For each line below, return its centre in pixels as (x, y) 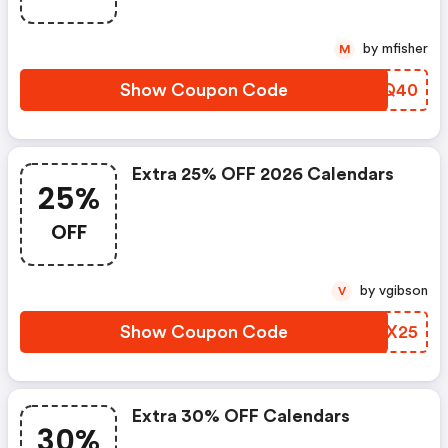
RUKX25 (384, 332)
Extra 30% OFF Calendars (241, 416)
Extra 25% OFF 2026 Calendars (263, 174)
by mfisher (405, 49)
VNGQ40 (379, 90)
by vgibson (403, 291)
